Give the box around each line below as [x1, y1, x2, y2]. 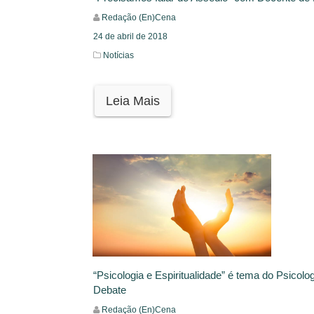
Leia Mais [106, 94, 160, 109]
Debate [93, 283, 126, 296]
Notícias [103, 50, 134, 61]
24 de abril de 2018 [93, 32, 168, 42]
